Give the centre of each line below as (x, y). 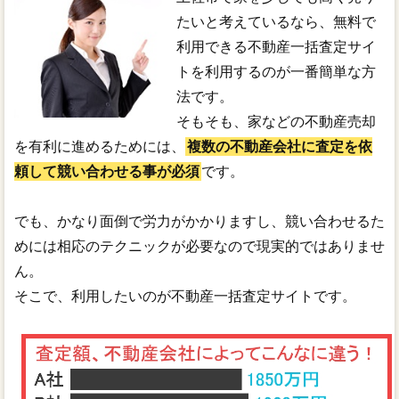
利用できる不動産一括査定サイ (277, 47)
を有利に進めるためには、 (99, 147)
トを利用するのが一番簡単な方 (277, 72)
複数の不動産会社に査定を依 (279, 147)
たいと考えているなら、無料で (277, 22)
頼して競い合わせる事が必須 (106, 172)
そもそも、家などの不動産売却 (277, 122)
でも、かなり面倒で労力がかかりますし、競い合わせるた (199, 222)
